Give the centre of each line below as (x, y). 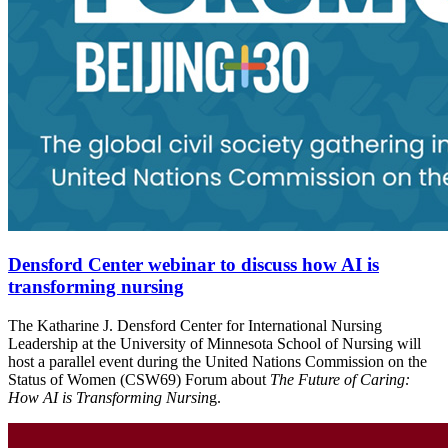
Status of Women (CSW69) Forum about (139, 379)
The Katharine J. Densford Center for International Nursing (195, 325)
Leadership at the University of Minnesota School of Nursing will (214, 343)
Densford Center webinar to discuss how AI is (193, 265)
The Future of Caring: (340, 379)
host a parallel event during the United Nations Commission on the (217, 361)
